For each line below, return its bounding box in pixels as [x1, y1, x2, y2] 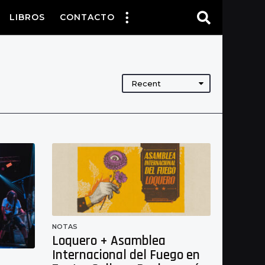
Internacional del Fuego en [52, 246, 200, 264]
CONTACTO [60, 12, 115, 23]
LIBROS [9, 12, 45, 23]
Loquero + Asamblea [52, 232, 166, 250]
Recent [131, 79, 161, 89]
